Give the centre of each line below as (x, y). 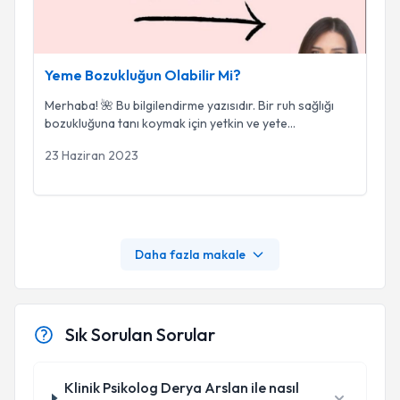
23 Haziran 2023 (92, 155)
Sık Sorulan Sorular (140, 334)
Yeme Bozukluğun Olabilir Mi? (143, 75)
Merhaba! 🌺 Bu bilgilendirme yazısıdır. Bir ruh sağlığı (189, 105)
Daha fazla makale (190, 254)
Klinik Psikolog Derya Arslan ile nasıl (182, 387)
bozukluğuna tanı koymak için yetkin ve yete (166, 123)
